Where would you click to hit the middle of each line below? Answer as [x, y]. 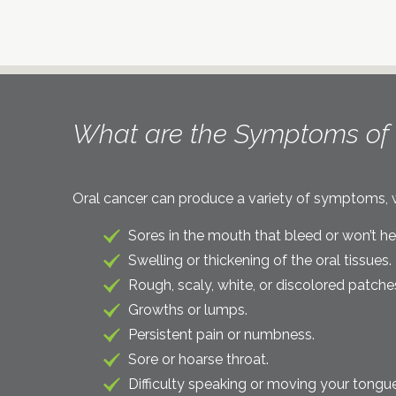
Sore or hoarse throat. [198, 359]
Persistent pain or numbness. [221, 334]
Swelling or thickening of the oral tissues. [260, 260]
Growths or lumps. [188, 309]
